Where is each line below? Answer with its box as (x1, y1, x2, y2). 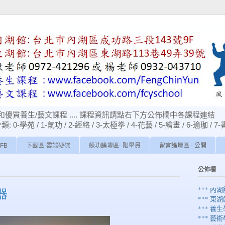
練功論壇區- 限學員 (89, 142, 141, 150)
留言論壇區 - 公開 (159, 142, 206, 150)
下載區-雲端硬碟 (26, 142, 70, 150)
